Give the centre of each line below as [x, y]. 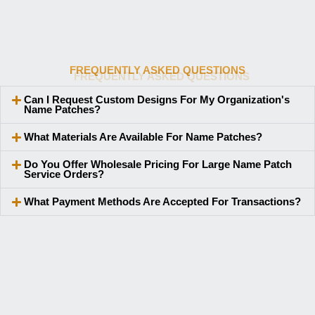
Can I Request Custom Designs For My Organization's [156, 100]
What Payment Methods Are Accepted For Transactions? [162, 202]
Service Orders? [64, 175]
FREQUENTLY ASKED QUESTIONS [157, 71]
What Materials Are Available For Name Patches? [143, 137]
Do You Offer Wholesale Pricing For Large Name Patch [157, 165]
